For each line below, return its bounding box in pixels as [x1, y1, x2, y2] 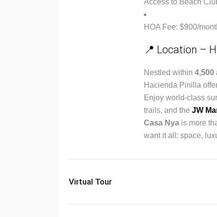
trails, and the [144, 106, 192, 114]
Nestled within [144, 68, 195, 77]
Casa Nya [144, 119, 179, 127]
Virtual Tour [69, 177, 112, 186]
